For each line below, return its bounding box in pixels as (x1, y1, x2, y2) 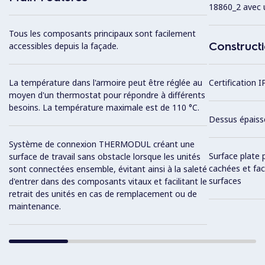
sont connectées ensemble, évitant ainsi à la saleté (9, 163, 207, 175)
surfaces (208, 175, 241, 187)
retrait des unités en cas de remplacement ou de (9, 188, 197, 200)
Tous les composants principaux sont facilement (9, 28, 196, 40)
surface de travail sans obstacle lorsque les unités (9, 151, 201, 163)
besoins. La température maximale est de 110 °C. (9, 102, 199, 114)
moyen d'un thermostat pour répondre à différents (9, 89, 205, 101)
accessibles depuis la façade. (9, 40, 118, 52)
